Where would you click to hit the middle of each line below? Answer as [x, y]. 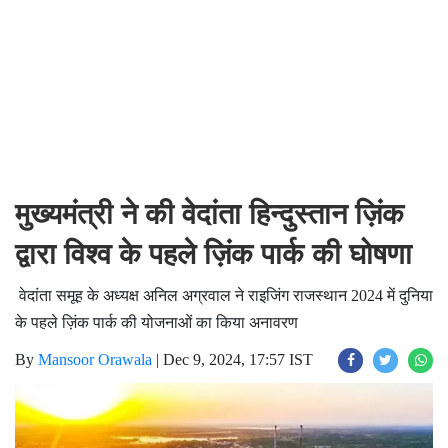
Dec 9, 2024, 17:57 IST [238, 359]
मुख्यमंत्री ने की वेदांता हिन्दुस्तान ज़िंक [209, 214]
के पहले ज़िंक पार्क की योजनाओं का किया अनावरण [156, 322]
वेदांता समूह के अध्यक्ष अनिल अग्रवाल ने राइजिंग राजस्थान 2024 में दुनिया [224, 295]
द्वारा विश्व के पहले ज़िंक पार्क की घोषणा [213, 254]
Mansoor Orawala [95, 359]
